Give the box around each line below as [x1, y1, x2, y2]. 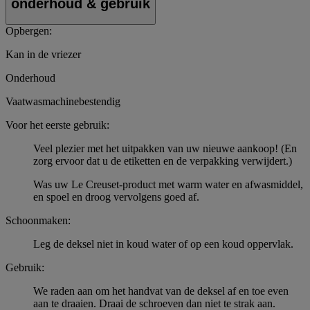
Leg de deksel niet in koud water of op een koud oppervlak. [33, 238, 293, 250]
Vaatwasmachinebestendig [6, 95, 120, 108]
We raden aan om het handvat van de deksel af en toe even [33, 285, 289, 298]
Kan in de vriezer [6, 48, 81, 61]
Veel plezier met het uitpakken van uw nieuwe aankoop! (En [33, 143, 297, 155]
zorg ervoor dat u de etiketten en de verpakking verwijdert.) [33, 155, 292, 167]
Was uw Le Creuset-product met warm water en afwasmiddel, [33, 179, 303, 191]
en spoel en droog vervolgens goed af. [33, 191, 199, 203]
